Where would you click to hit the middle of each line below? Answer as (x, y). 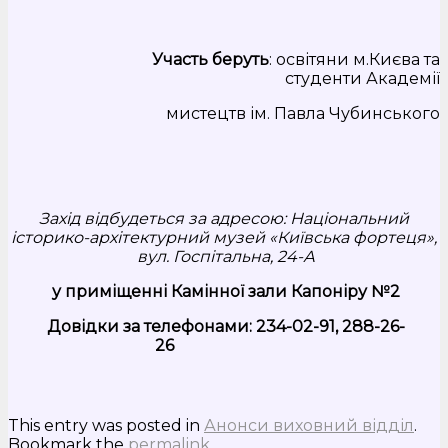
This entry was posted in (106, 425)
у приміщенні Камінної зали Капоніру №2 (226, 292)
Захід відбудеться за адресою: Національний (224, 219)
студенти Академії (362, 79)
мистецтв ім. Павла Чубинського (237, 114)
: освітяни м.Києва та (354, 60)
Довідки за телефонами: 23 (161, 327)
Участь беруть (138, 60)
